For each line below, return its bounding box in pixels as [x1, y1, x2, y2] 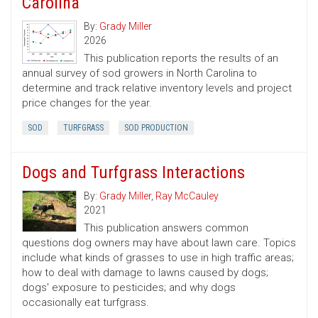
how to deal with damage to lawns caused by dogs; [22, 266, 268, 280]
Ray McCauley [155, 190, 219, 202]
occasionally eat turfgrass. [22, 296, 149, 309]
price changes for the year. [22, 97, 152, 110]
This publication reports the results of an [84, 52, 278, 65]
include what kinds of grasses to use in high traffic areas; [22, 251, 294, 265]
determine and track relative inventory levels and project [22, 82, 292, 95]
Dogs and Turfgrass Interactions [22, 163, 245, 183]
